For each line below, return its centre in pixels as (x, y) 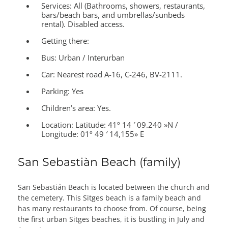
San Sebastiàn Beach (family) (99, 162)
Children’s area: (68, 108)
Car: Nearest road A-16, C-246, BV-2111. (112, 75)
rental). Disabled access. (83, 24)
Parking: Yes (63, 91)
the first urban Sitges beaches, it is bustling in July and (111, 219)
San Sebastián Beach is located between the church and (114, 187)
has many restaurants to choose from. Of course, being (112, 208)
